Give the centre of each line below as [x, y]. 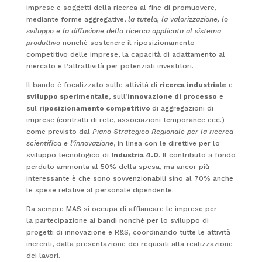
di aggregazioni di [182, 108]
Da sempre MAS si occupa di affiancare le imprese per [121, 209]
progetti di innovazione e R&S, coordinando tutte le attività [128, 232]
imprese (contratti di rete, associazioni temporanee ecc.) [125, 120]
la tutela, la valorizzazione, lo [178, 19]
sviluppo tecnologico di [68, 155]
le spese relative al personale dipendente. [100, 190]
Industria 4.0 [135, 155]
